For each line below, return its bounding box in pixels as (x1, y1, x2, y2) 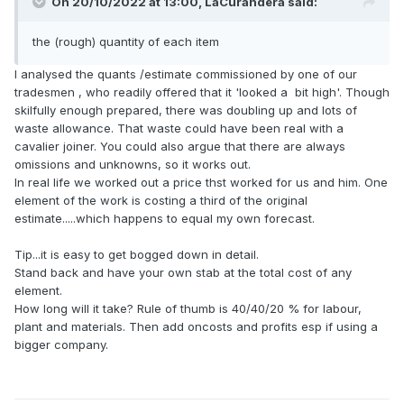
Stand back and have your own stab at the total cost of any (14, 265, 352, 280)
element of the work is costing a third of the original (14, 193, 308, 208)
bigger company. (14, 337, 108, 353)
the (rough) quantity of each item (32, 34, 219, 50)
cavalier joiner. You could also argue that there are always (14, 139, 345, 154)
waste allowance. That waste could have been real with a (14, 121, 344, 136)
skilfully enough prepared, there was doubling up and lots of (14, 103, 357, 118)
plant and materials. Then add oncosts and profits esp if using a (14, 319, 378, 335)
